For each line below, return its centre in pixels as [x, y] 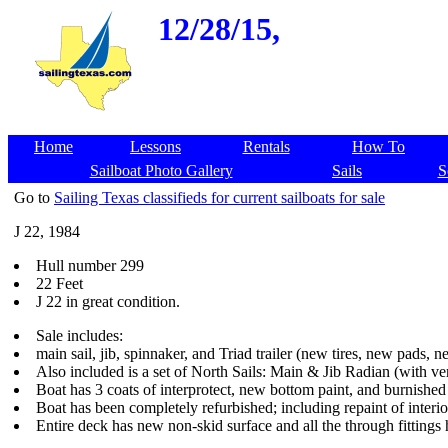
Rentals [266, 146]
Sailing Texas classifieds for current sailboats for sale [219, 197]
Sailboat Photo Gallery [161, 170]
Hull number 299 [90, 265]
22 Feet [59, 283]
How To [378, 146]
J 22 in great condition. [108, 301]
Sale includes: [79, 335]
